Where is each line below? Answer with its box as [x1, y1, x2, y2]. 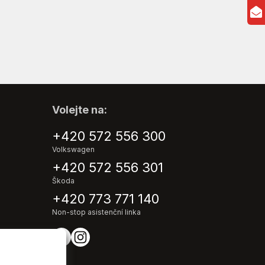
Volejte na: [51, 104, 107, 117]
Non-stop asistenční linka [51, 208, 141, 217]
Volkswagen [51, 145, 95, 154]
